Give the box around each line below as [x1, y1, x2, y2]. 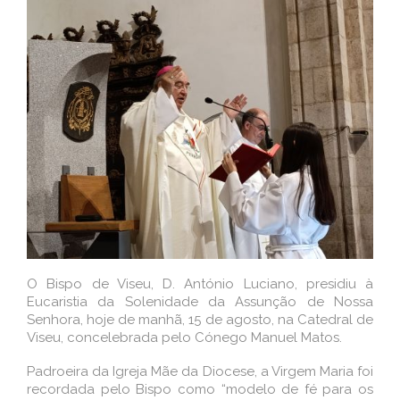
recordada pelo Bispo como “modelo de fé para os [27, 380, 373, 397]
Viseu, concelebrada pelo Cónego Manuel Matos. [27, 329, 342, 346]
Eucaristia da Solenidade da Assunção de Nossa [27, 293, 373, 310]
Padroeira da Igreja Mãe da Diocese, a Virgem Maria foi [27, 362, 373, 379]
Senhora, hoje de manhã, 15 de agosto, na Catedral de [27, 311, 373, 328]
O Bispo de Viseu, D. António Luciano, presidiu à [27, 275, 373, 292]
